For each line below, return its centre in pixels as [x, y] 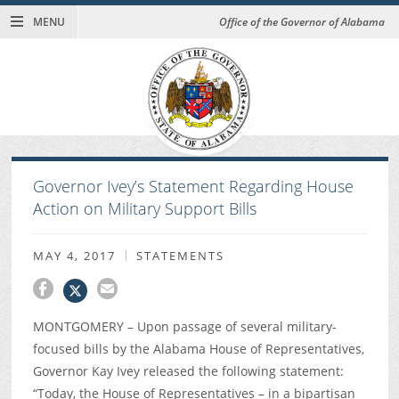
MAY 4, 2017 [74, 255]
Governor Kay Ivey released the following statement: [188, 371]
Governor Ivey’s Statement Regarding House [193, 187]
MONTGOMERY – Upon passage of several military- [184, 327]
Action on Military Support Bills [144, 209]
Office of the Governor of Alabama [302, 22]
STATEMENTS [180, 255]
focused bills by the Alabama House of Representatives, [198, 349]
